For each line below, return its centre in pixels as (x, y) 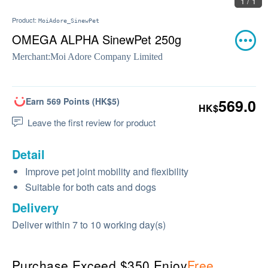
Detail (28, 154)
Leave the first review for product (92, 122)
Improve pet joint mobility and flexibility (107, 171)
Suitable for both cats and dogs (91, 187)
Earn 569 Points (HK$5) (73, 101)
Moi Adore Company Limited (106, 57)
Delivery (35, 207)
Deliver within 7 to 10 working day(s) (89, 225)
